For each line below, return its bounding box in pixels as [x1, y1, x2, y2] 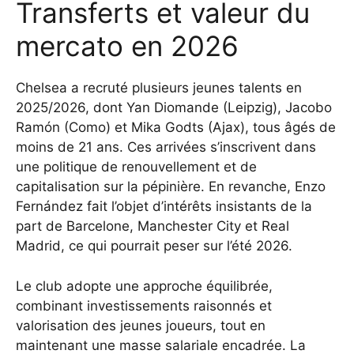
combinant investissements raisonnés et [16, 297, 272, 314]
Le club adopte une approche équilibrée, [16, 277, 273, 294]
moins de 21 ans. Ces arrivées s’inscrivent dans [16, 139, 316, 156]
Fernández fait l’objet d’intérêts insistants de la [16, 198, 312, 215]
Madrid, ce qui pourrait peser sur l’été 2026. [16, 238, 292, 254]
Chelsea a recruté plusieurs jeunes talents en [16, 80, 302, 96]
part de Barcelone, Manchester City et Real [16, 218, 289, 235]
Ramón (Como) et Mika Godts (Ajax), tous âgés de [16, 119, 336, 136]
